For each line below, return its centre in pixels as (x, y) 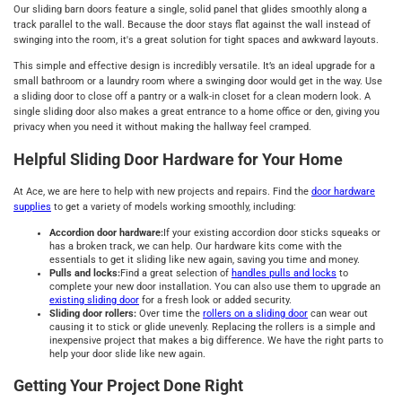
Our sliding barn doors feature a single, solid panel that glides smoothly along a (190, 9)
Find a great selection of (176, 273)
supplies (32, 207)
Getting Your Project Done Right (128, 385)
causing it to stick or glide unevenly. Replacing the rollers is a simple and (212, 327)
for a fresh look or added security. (215, 300)
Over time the (170, 313)
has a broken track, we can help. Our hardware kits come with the (196, 246)
